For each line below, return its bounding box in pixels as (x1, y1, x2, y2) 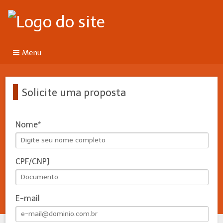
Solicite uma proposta (22, 86, 126, 99)
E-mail (15, 193, 40, 203)
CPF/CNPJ (15, 156, 50, 166)
